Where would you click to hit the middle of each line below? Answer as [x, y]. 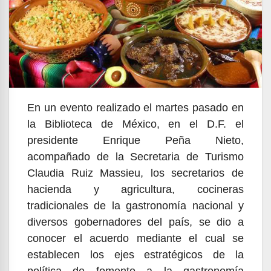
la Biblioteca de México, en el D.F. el [135, 124]
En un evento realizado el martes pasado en [135, 107]
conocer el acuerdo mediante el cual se [135, 238]
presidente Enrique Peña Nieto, [135, 140]
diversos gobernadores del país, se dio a [135, 222]
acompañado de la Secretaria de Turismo [135, 156]
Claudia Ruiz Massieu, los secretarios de [135, 173]
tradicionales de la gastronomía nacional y [135, 205]
